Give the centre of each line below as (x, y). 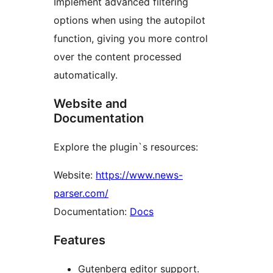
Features (80, 240)
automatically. (86, 75)
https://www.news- (139, 175)
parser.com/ (81, 193)
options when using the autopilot (129, 20)
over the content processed (118, 56)
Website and (90, 103)
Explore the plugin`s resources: (126, 147)
